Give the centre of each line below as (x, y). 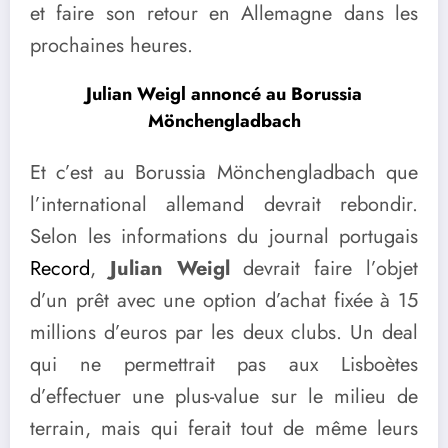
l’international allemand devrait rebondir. (224, 205)
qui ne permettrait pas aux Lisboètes (224, 365)
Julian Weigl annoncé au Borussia (224, 93)
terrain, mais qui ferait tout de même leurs (224, 429)
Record (60, 269)
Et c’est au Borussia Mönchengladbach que (224, 173)
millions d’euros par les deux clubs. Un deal (224, 333)
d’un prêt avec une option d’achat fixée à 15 (224, 301)
